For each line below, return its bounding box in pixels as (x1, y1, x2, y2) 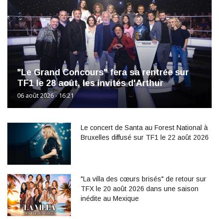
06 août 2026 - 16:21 (17, 91, 74, 100)
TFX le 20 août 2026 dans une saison (81, 184, 198, 193)
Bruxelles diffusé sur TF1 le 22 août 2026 (81, 133, 209, 141)
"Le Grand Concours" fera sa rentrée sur (17, 67, 189, 77)
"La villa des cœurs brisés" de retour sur (81, 175, 206, 183)
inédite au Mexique (81, 194, 139, 202)
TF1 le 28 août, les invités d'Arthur (17, 78, 163, 88)
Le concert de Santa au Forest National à (81, 123, 208, 131)
